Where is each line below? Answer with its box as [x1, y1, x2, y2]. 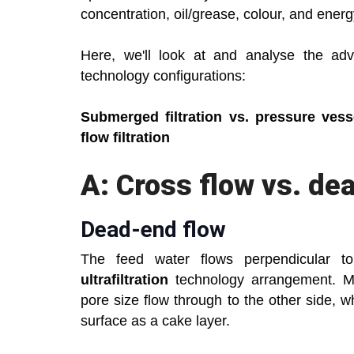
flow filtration [81, 130, 170, 146]
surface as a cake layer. [81, 313, 230, 330]
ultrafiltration [81, 272, 176, 288]
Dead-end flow [81, 217, 226, 243]
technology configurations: [81, 68, 246, 85]
